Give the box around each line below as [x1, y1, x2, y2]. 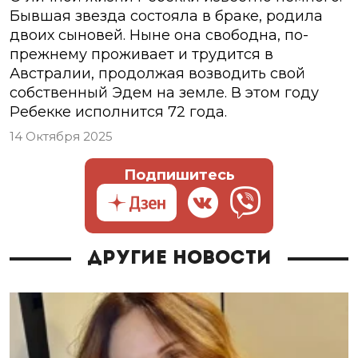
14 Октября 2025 [10, 129, 113, 145]
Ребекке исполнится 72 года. [10, 103, 227, 121]
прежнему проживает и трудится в [10, 46, 273, 64]
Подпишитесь [123, 166, 235, 185]
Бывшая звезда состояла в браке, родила [10, 7, 323, 26]
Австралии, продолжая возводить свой [10, 65, 305, 83]
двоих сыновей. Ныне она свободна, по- [10, 26, 308, 45]
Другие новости [86, 249, 272, 269]
